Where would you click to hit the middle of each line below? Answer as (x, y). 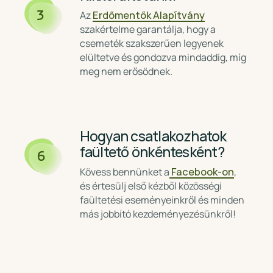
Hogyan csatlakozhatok (153, 136)
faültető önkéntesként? (152, 152)
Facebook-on (201, 172)
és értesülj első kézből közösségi (151, 186)
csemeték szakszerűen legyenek (151, 43)
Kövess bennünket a (124, 172)
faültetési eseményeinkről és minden (162, 200)
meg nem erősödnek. (126, 71)
